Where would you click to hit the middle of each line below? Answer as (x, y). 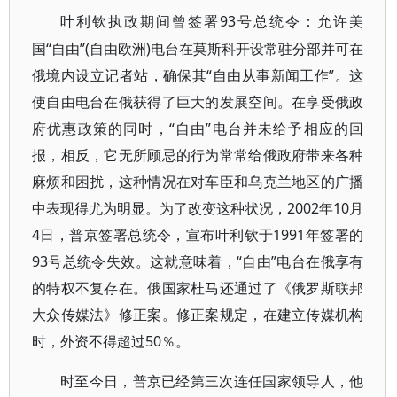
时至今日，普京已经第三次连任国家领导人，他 (212, 381)
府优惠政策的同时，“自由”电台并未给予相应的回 (198, 128)
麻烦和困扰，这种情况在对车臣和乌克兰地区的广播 (198, 182)
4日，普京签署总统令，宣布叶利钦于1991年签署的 (198, 235)
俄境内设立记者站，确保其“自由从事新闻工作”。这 (198, 75)
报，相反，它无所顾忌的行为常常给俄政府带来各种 (198, 155)
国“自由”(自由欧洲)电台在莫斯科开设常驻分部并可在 (198, 49)
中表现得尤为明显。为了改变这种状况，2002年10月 (198, 208)
